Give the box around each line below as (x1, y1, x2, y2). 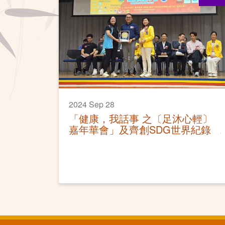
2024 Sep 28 (69, 98, 115, 110)
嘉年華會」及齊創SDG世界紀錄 (69, 122, 211, 137)
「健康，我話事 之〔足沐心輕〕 (69, 110, 212, 126)
